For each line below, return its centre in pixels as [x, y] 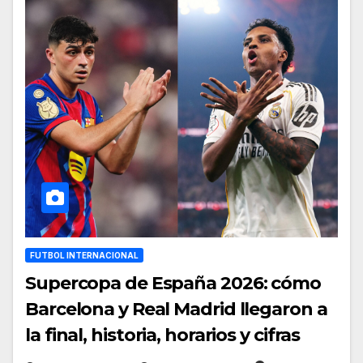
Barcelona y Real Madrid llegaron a [176, 309]
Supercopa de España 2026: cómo [173, 283]
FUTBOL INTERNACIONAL [84, 255]
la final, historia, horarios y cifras [163, 335]
